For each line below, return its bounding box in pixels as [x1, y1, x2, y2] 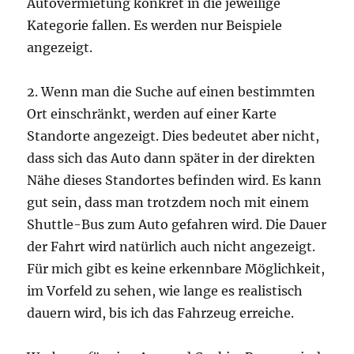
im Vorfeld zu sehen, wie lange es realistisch [27, 283, 303, 299]
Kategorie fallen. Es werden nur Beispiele [27, 17, 283, 33]
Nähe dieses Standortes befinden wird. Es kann [27, 172, 322, 188]
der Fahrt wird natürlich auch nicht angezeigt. [27, 239, 316, 254]
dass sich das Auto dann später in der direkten [27, 150, 316, 166]
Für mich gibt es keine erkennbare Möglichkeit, [27, 261, 326, 277]
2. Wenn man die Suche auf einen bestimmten [27, 84, 316, 100]
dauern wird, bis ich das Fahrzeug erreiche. [27, 305, 295, 321]
